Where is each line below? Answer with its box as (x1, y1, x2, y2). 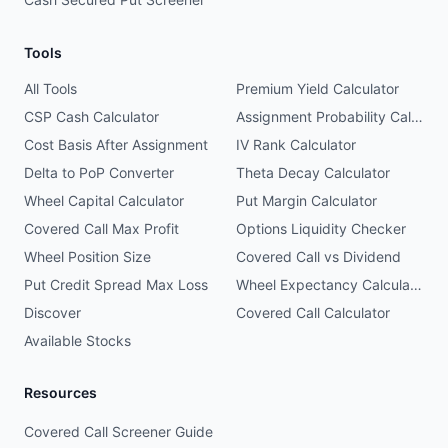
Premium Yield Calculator (236, 80, 399, 97)
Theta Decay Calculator (236, 164, 390, 181)
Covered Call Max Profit (24, 220, 179, 237)
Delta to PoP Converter (24, 164, 174, 181)
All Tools (24, 80, 77, 97)
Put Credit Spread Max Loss (24, 276, 208, 293)
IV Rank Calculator (236, 136, 356, 153)
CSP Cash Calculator (24, 108, 159, 125)
